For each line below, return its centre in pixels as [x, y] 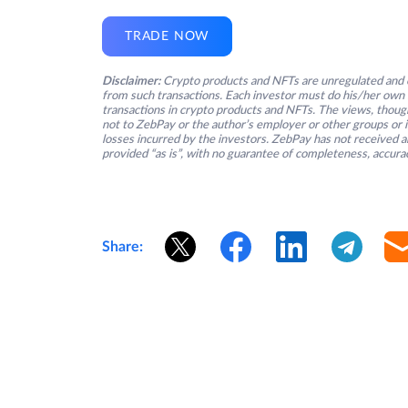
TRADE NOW [168, 37]
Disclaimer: [131, 82]
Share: [122, 247]
